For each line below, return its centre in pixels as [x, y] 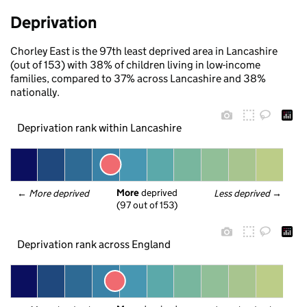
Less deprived [243, 193]
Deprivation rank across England [94, 244]
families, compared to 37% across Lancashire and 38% [138, 78]
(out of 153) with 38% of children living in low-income [135, 65]
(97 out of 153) [147, 205]
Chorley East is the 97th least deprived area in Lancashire [144, 51]
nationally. [35, 92]
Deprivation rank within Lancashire [99, 127]
